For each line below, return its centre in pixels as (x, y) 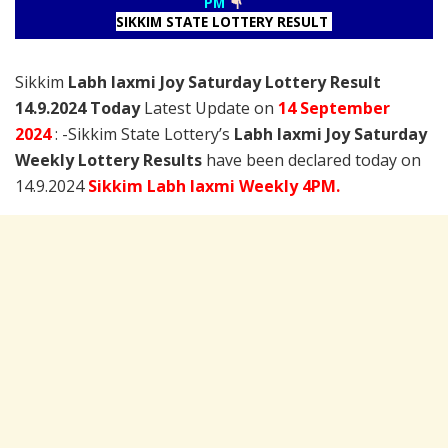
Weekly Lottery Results (108, 159)
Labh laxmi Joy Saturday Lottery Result (224, 81)
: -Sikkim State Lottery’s (144, 133)
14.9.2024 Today (77, 107)
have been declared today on (311, 159)
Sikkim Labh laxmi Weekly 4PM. (214, 185)
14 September (334, 107)
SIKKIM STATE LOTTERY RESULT (224, 21)
